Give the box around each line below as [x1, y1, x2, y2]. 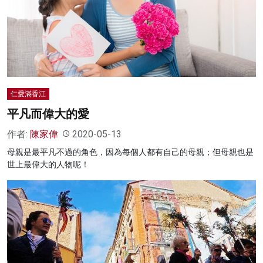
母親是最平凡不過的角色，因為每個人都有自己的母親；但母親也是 [7, 147, 254, 157]
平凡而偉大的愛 [7, 106, 89, 121]
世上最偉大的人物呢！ [7, 159, 89, 169]
